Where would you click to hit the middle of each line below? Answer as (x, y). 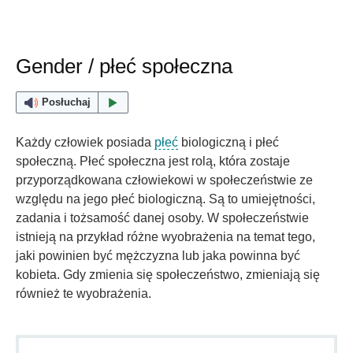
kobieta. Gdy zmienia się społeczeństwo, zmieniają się (168, 275)
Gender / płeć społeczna (124, 67)
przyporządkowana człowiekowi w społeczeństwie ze (164, 180)
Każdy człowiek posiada (85, 143)
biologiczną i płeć (229, 143)
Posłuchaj (66, 102)
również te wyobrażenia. (84, 294)
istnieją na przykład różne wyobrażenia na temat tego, (165, 237)
